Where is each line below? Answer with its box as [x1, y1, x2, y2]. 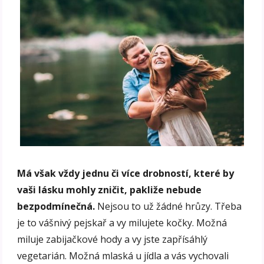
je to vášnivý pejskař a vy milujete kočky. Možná [17, 216, 227, 230]
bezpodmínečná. [17, 200, 95, 213]
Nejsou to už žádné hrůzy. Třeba [95, 200, 242, 213]
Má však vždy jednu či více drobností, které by [17, 167, 235, 180]
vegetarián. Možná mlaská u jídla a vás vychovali [17, 249, 229, 263]
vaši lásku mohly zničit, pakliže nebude [17, 183, 202, 197]
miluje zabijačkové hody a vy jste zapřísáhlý [17, 233, 208, 246]
